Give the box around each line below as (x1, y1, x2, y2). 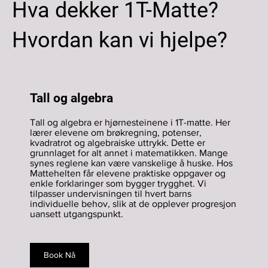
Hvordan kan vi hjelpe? (12, 27, 227, 53)
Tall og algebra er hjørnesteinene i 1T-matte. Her (30, 117, 230, 127)
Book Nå (44, 249, 76, 260)
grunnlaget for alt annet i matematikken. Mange (30, 147, 228, 158)
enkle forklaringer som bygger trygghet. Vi (30, 178, 206, 188)
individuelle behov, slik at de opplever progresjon (30, 198, 236, 209)
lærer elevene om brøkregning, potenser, (30, 127, 202, 138)
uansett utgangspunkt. (30, 208, 123, 219)
